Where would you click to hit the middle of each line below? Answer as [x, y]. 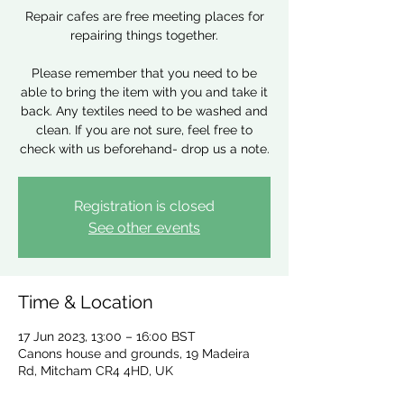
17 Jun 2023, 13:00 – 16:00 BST [107, 336]
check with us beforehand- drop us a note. [144, 149]
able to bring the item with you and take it [144, 92]
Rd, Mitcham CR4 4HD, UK [96, 371]
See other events [144, 228]
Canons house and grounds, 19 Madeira [134, 353]
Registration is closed [144, 206]
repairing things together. [144, 35]
